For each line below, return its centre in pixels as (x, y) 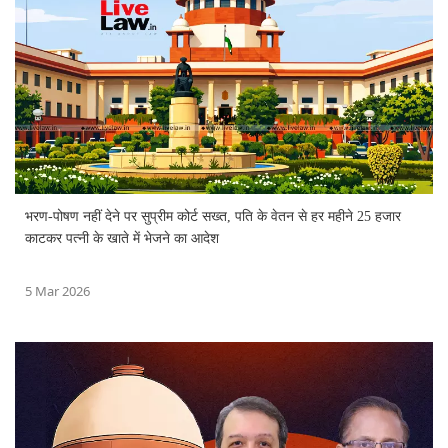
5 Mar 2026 (57, 290)
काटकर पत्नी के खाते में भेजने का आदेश (122, 238)
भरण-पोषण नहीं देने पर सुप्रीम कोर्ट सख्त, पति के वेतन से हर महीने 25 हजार (213, 216)
